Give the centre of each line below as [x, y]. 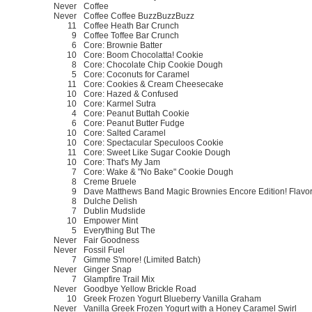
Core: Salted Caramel [125, 133]
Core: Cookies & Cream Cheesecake [154, 84]
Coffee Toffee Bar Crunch [131, 35]
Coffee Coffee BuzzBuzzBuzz [139, 16]
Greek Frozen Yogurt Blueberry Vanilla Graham [172, 298]
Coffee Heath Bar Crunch [131, 25]
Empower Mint [111, 220]
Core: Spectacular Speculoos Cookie [154, 142]
